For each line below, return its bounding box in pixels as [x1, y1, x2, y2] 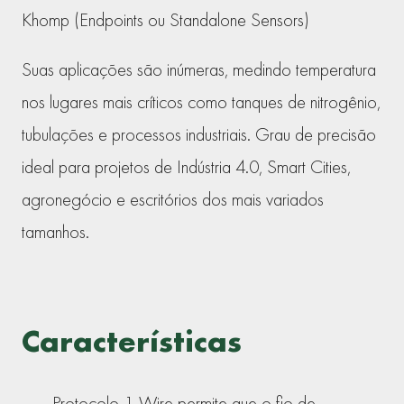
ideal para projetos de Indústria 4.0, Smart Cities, [22, 155, 351, 179]
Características [22, 320, 242, 363]
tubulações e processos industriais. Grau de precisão [22, 123, 376, 147]
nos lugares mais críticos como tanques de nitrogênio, [22, 90, 381, 115]
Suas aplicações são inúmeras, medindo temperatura [22, 58, 376, 82]
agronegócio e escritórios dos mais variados [22, 188, 324, 212]
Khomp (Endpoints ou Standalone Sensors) [22, 7, 309, 32]
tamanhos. [22, 220, 89, 244]
